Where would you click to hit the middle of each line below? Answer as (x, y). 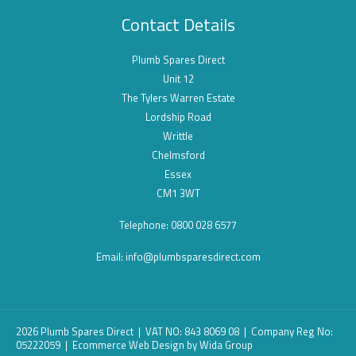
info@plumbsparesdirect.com (193, 256)
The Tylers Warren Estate (178, 97)
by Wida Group (219, 344)
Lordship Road (178, 116)
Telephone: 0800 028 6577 (178, 224)
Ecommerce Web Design (128, 344)
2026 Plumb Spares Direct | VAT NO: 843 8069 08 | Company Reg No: (174, 331)
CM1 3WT (178, 193)
